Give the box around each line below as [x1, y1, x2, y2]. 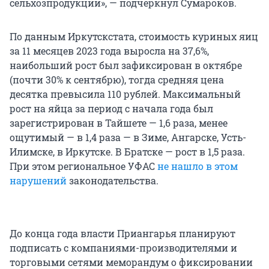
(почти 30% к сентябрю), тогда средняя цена [10, 73, 224, 86]
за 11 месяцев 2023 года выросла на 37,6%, [10, 44, 209, 58]
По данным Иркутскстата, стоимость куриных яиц [10, 30, 258, 43]
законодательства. [67, 174, 159, 187]
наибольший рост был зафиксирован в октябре [10, 59, 242, 72]
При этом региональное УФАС [10, 160, 157, 173]
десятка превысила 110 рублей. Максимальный [10, 88, 241, 101]
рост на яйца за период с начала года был [10, 102, 213, 115]
